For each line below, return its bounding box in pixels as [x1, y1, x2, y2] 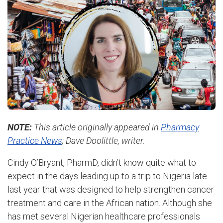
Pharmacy [161, 122, 199, 132]
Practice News [7, 135, 62, 146]
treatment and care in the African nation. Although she [7, 197, 212, 208]
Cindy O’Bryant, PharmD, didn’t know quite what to [7, 157, 196, 168]
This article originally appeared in [32, 122, 161, 132]
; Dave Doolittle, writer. [62, 135, 145, 146]
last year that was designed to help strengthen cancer [7, 184, 214, 195]
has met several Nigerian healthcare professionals [7, 211, 200, 222]
